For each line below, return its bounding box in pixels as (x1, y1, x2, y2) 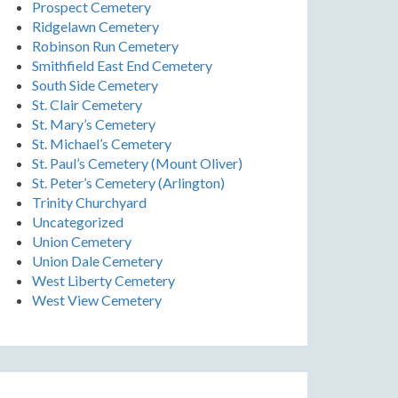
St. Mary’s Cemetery (32, 115, 155, 132)
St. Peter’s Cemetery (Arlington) (32, 174, 225, 191)
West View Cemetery (32, 291, 162, 308)
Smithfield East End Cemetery (32, 57, 212, 74)
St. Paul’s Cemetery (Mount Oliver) (32, 155, 243, 171)
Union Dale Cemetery (32, 252, 163, 269)
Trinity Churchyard (32, 194, 147, 211)
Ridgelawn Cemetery (32, 18, 159, 35)
